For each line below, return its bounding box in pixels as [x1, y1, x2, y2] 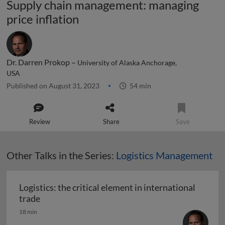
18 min [19, 208, 37, 215]
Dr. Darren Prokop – [7, 57, 77, 67]
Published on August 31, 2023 [7, 81, 101, 90]
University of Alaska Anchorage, [77, 59, 177, 67]
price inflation [7, 12, 79, 26]
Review [29, 118, 51, 126]
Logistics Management [116, 149, 212, 161]
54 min [127, 81, 151, 90]
